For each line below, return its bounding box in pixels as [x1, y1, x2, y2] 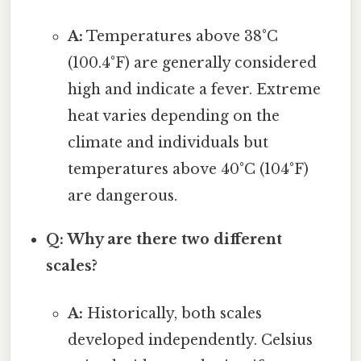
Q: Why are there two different [46, 230, 283, 248]
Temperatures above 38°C [82, 27, 278, 45]
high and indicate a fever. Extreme [67, 80, 321, 98]
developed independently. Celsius [67, 331, 313, 350]
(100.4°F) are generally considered [67, 53, 317, 72]
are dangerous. [67, 186, 177, 205]
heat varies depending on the [67, 106, 280, 125]
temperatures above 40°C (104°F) [67, 160, 309, 178]
